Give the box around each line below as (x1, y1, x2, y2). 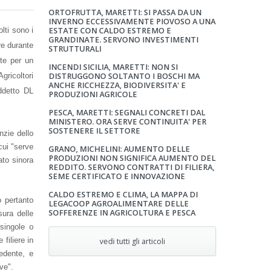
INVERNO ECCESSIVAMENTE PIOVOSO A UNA (48, 16, 216, 27)
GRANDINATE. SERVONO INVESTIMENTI (48, 35, 199, 45)
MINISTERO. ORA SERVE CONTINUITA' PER (48, 117, 206, 127)
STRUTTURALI (48, 44, 101, 54)
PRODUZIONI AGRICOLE (48, 89, 137, 100)
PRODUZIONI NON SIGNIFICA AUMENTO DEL (48, 153, 216, 163)
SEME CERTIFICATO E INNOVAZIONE (48, 171, 185, 182)
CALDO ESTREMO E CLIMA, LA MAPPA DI (48, 189, 198, 200)
